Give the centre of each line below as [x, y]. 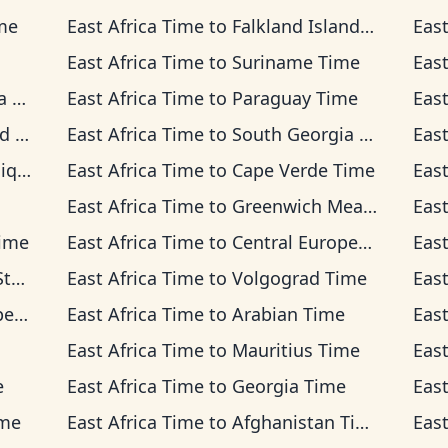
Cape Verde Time [303, 170]
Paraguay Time [294, 98]
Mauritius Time [295, 350]
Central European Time [294, 242]
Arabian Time [288, 314]
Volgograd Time [299, 278]
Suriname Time [295, 62]
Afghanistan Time [293, 422]
